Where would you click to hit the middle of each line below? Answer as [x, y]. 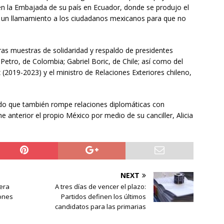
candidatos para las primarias [101, 207]
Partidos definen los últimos [104, 197]
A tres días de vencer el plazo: [101, 187]
